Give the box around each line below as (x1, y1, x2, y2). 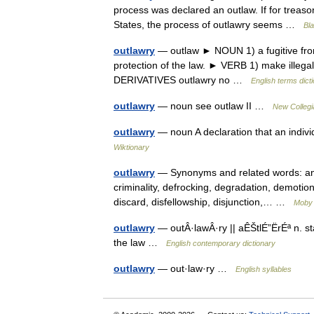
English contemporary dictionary (166, 239, 275, 247)
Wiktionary (114, 143, 149, 151)
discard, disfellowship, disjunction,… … (114, 196, 294, 207)
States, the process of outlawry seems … (114, 19, 303, 30)
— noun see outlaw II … (155, 100, 273, 111)
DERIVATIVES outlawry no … (114, 74, 251, 86)
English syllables (235, 265, 292, 273)
